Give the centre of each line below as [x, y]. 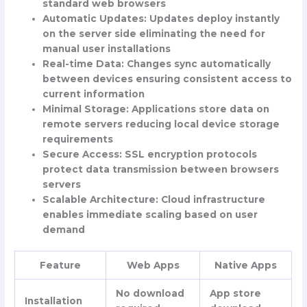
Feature [61, 266]
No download [150, 294]
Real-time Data [82, 63]
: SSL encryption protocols [188, 154]
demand [64, 229]
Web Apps [153, 266]
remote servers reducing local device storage [161, 124]
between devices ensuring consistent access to [168, 78]
